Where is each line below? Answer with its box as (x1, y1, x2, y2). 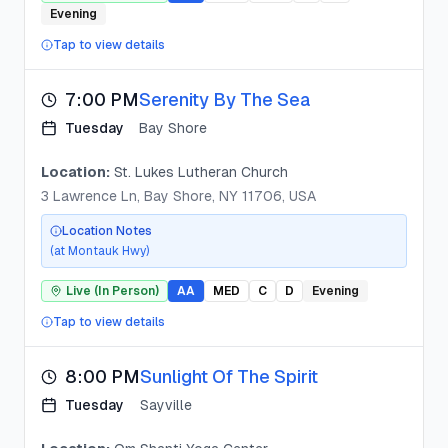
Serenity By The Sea (139, 89, 310, 110)
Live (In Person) (66, 284, 159, 298)
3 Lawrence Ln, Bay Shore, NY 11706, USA (41, 188, 316, 204)
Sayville (140, 397, 192, 413)
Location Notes (62, 224, 152, 238)
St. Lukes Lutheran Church (114, 164, 288, 180)
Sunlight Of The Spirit (140, 366, 318, 387)
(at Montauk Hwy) (50, 244, 150, 258)
